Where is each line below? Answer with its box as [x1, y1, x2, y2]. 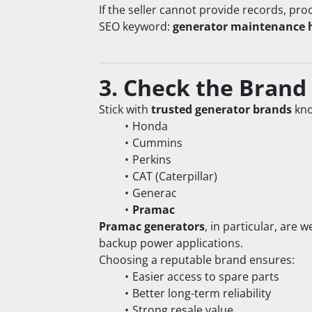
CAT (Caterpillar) [132, 169, 217, 185]
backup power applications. [99, 235, 243, 251]
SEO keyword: [99, 19, 173, 35]
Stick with [99, 102, 151, 118]
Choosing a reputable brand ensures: [99, 252, 295, 268]
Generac [132, 185, 177, 201]
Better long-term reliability [132, 286, 271, 302]
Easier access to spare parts [132, 269, 279, 285]
